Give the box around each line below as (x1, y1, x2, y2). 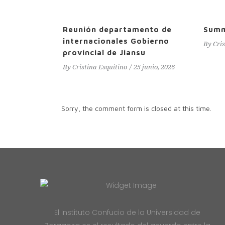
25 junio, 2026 (134, 63, 175, 71)
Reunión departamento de (63, 25, 172, 34)
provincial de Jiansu (63, 48, 146, 57)
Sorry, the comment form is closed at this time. (61, 104, 211, 113)
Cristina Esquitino (72, 63, 127, 71)
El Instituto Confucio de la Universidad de (54, 207, 201, 218)
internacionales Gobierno (63, 37, 169, 45)
